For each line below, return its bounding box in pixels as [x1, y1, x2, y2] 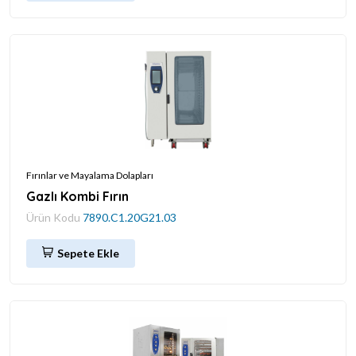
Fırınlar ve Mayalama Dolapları [26, 168, 153, 181]
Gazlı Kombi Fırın [26, 188, 129, 204]
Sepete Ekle [57, 246, 119, 260]
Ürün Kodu [26, 210, 83, 224]
